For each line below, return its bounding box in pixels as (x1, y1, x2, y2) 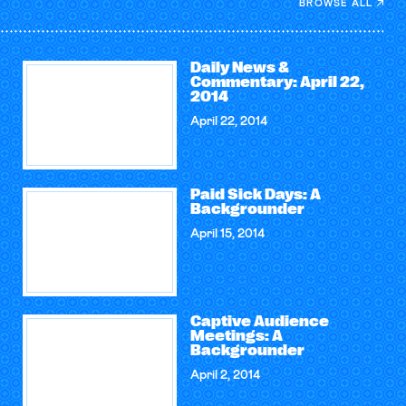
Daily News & (189, 60, 289, 76)
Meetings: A (189, 328, 283, 344)
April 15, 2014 (189, 227, 265, 240)
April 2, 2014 (189, 369, 260, 382)
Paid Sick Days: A (189, 187, 321, 203)
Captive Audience (189, 314, 329, 330)
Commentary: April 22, (189, 74, 364, 91)
